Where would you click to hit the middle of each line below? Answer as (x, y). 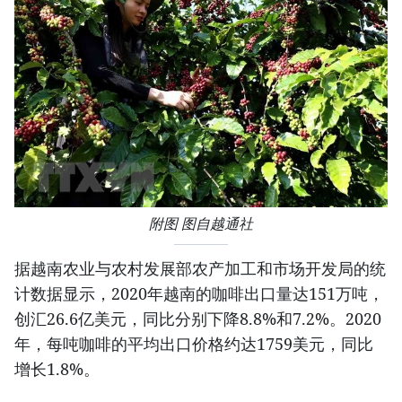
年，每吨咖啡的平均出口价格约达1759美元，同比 (194, 343)
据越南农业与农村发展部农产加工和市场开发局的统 (200, 268)
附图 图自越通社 (201, 223)
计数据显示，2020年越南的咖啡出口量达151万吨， (199, 293)
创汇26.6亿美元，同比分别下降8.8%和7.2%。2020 (198, 318)
